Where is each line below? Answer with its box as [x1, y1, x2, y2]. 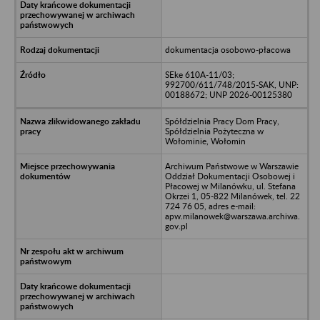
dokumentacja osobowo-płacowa [164, 44, 291, 55]
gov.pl [164, 220, 188, 231]
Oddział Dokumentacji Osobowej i [164, 170, 295, 181]
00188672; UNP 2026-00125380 [164, 89, 292, 100]
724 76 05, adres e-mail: [164, 200, 256, 211]
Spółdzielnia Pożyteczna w [164, 125, 264, 136]
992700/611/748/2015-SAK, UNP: [164, 79, 299, 90]
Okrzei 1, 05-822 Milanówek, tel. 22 [164, 190, 300, 201]
